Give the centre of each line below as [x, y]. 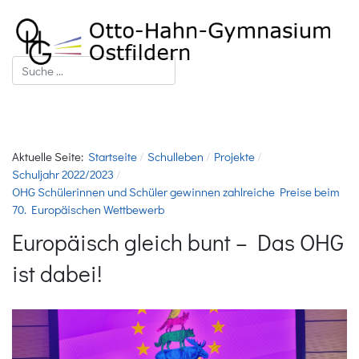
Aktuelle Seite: [50, 156]
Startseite [113, 156]
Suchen [30, 64]
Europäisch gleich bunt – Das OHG [178, 242]
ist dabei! [57, 274]
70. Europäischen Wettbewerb [88, 209]
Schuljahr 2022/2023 [63, 174]
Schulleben [175, 156]
